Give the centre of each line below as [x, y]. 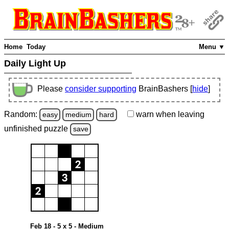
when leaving [179, 114]
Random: [22, 114]
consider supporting [101, 89]
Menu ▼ [212, 47]
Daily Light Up [36, 64]
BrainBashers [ [165, 89]
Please [51, 89]
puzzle [57, 129]
